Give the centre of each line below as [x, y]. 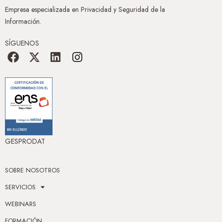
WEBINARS [21, 204]
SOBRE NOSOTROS [32, 170]
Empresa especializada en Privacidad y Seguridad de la [85, 10]
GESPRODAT [25, 141]
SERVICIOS [20, 187]
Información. [23, 22]
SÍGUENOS [22, 43]
